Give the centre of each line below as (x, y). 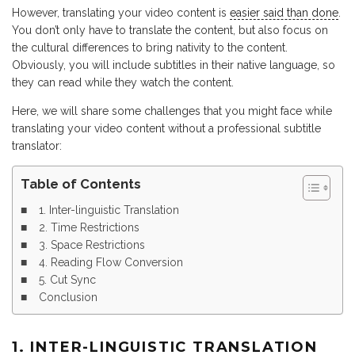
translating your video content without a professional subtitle (166, 129)
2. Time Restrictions (89, 228)
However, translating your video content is (121, 13)
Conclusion (68, 298)
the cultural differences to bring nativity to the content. (150, 48)
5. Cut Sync (67, 280)
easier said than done (284, 13)
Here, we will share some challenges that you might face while (172, 111)
